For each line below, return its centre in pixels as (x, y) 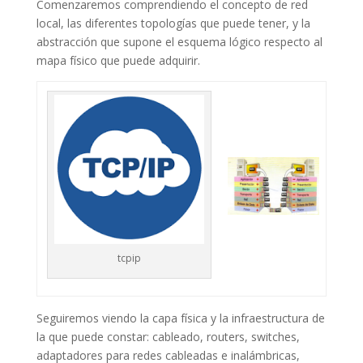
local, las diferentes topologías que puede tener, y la (173, 23)
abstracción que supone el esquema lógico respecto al (179, 42)
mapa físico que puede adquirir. (118, 60)
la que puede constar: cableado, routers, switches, (168, 337)
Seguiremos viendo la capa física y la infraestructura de (180, 318)
